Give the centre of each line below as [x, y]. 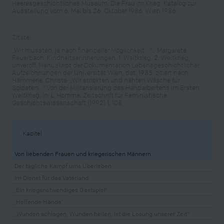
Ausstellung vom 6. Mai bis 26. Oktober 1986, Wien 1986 [94, 10]
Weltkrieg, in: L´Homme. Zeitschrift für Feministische [89, 94]
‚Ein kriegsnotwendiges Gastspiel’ [61, 190]
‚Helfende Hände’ [39, 202]
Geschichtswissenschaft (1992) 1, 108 [67, 102]
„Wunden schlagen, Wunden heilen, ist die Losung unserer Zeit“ [102, 214]
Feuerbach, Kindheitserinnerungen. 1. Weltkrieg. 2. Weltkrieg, [101, 57]
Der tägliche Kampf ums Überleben [63, 166]
